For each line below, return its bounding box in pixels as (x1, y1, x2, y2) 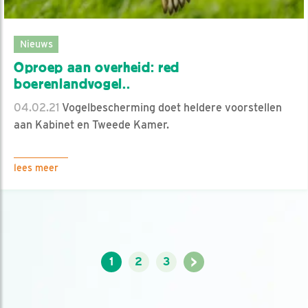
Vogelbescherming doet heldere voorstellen (59, 101, 282, 115)
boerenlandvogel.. (14, 76, 131, 93)
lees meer (14, 162, 58, 174)
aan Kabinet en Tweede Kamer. (14, 118, 169, 132)
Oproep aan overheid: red (14, 59, 180, 76)
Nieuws (19, 38, 53, 50)
